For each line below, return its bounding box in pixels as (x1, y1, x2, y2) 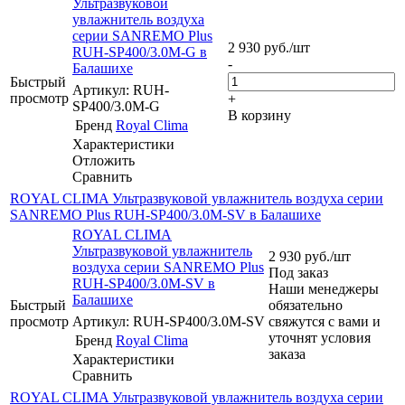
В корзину (228, 107, 291, 123)
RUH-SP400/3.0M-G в (72, 43, 207, 60)
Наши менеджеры (268, 280, 379, 297)
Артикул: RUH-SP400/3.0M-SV (72, 313, 265, 329)
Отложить (72, 152, 135, 168)
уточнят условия (268, 329, 371, 345)
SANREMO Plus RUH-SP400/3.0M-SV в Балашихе (10, 206, 321, 222)
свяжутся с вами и (268, 313, 381, 329)
